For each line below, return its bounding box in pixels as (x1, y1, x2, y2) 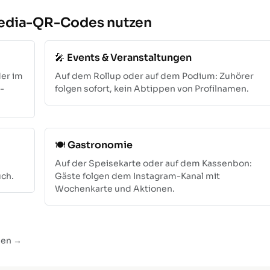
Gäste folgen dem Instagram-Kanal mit (55, 170, 220, 181)
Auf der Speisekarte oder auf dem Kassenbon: (55, 157, 252, 169)
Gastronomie (67, 138, 133, 151)
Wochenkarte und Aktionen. (55, 183, 175, 194)
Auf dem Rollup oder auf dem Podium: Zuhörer (55, 70, 254, 81)
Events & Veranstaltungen (67, 51, 192, 64)
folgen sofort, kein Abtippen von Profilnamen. (55, 83, 249, 94)
